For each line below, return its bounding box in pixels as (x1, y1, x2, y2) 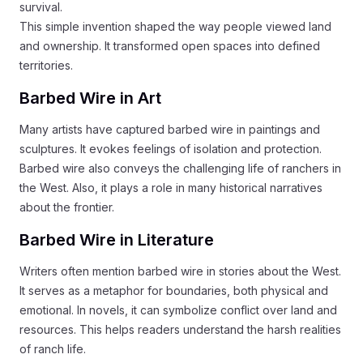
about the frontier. (19, 199, 114, 214)
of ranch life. (19, 341, 86, 356)
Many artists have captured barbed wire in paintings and (19, 122, 320, 136)
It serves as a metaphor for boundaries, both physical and (19, 283, 328, 297)
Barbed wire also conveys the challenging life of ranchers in (19, 160, 341, 175)
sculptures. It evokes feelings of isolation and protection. (19, 141, 322, 156)
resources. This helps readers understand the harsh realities (19, 322, 341, 336)
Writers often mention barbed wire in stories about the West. (19, 263, 341, 278)
